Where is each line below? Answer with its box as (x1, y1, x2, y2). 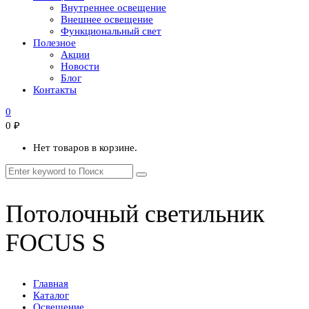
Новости (61, 61, 99, 72)
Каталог (33, 289, 69, 301)
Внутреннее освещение (61, 2, 166, 13)
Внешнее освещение (61, 14, 153, 25)
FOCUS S (6, 228, 106, 257)
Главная (33, 277, 68, 289)
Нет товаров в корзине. (33, 142, 137, 153)
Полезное (33, 37, 76, 48)
